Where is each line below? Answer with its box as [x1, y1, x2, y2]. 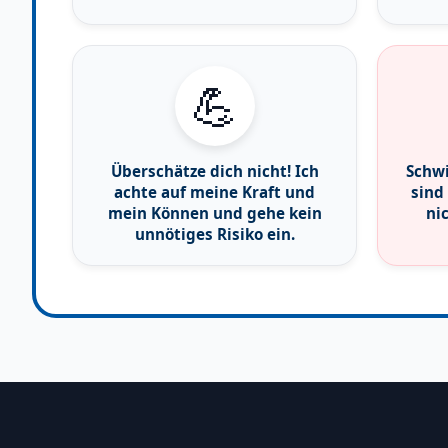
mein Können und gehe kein [107, 202, 322, 223]
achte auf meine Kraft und [114, 181, 315, 202]
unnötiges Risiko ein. [134, 223, 295, 244]
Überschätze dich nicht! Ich [110, 160, 319, 181]
